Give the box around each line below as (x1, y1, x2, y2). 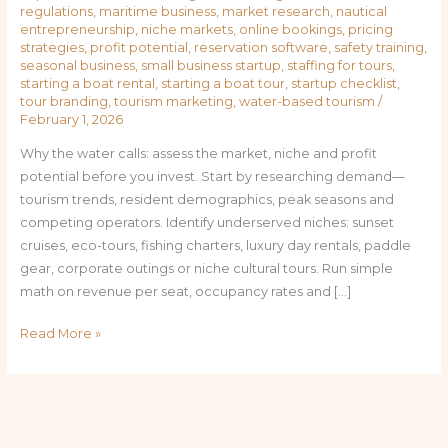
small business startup (140, 57, 281, 73)
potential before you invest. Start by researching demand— (19, 168, 405, 184)
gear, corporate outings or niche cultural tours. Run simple (19, 260, 393, 276)
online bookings (238, 21, 342, 37)
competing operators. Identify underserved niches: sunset (19, 214, 394, 230)
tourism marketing (113, 93, 233, 109)
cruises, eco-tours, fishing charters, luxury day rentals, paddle (19, 237, 411, 253)
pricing (347, 21, 393, 37)
